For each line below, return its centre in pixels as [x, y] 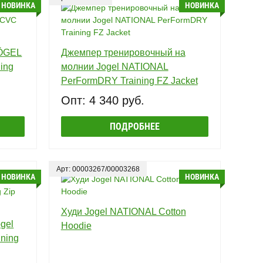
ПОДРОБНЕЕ [134, 126]
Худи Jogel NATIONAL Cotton [123, 211]
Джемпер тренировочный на [123, 52]
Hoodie [76, 225]
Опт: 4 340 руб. [102, 100]
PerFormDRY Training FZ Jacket [129, 80]
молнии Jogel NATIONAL [114, 66]
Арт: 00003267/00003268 [98, 169]
